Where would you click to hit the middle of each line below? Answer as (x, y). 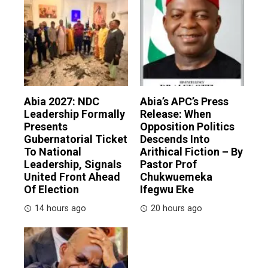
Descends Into (175, 139)
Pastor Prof (168, 165)
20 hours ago (176, 209)
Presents (46, 127)
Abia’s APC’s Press (184, 102)
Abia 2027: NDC (62, 102)
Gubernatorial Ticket (76, 139)
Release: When (176, 114)
